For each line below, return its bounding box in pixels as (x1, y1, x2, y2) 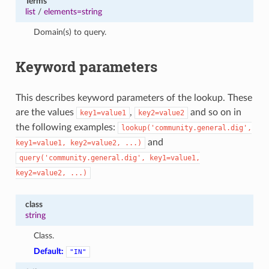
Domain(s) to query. (34, 27, 107, 37)
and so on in (187, 107, 241, 117)
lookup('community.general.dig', (121, 123, 252, 132)
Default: (34, 246, 64, 256)
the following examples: (15, 122, 118, 132)
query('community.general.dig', (19, 153, 145, 162)
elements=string (43, 7, 102, 16)
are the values (15, 107, 76, 117)
